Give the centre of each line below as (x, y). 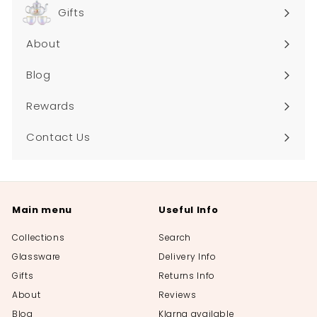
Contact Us (58, 137)
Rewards (51, 106)
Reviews (178, 295)
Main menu (42, 210)
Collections (39, 238)
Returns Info (187, 276)
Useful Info (189, 210)
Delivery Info (188, 257)
